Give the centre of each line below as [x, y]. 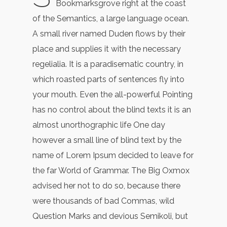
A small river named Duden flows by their [109, 34]
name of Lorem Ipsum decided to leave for [113, 155]
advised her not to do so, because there [106, 186]
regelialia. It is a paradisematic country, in [108, 64]
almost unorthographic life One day [99, 125]
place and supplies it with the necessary [107, 49]
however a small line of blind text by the [107, 140]
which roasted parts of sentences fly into [108, 79]
